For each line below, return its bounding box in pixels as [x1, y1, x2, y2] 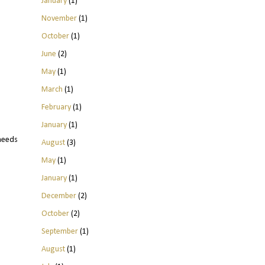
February [41, 102, 71, 112]
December [41, 191, 76, 201]
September [41, 227, 78, 236]
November [41, 14, 77, 23]
